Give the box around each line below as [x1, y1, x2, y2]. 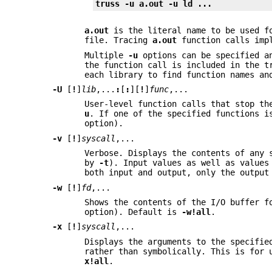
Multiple [84, 50, 129, 60]
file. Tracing [84, 35, 153, 46]
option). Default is [84, 206, 182, 217]
